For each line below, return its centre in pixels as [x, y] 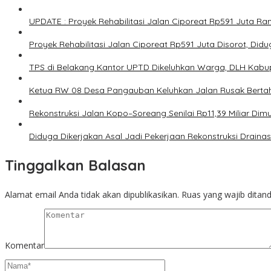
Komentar [24, 246]
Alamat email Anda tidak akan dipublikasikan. [92, 195]
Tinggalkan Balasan [75, 165]
